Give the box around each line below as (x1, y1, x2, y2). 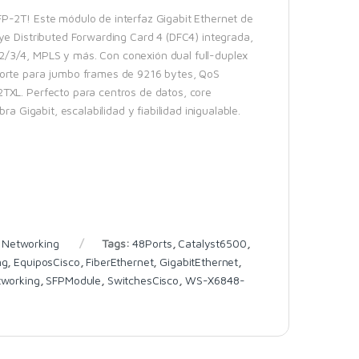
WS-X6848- (184, 272, 245, 287)
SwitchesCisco (107, 272, 179, 287)
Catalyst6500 (178, 236, 247, 250)
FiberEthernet (86, 254, 154, 268)
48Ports (132, 236, 172, 250)
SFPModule (46, 272, 102, 287)
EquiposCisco (14, 254, 80, 268)
